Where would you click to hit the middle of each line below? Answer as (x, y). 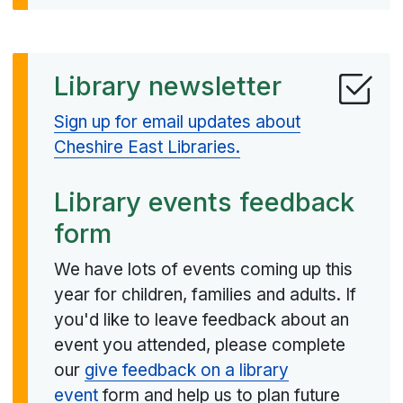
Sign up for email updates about (177, 122)
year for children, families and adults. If (205, 295)
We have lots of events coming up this (203, 270)
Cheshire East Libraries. (147, 148)
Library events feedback (204, 201)
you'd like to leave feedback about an (201, 320)
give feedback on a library (186, 371)
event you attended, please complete (199, 345)
